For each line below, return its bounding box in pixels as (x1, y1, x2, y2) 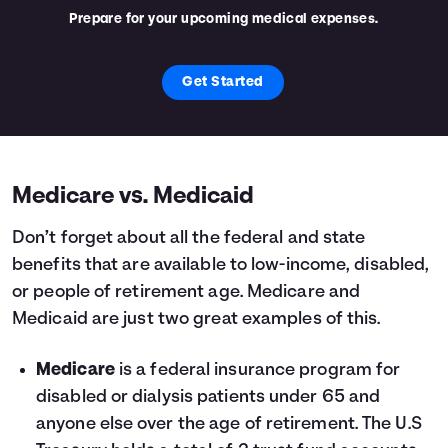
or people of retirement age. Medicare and (12, 283, 361, 303)
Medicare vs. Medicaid (12, 185, 255, 210)
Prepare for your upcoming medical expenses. (69, 12, 379, 28)
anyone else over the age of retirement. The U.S (36, 415, 422, 435)
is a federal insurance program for (114, 361, 401, 381)
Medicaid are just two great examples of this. (12, 310, 381, 330)
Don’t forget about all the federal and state (12, 229, 366, 249)
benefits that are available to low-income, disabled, (12, 256, 430, 276)
